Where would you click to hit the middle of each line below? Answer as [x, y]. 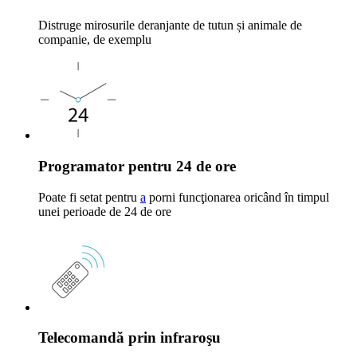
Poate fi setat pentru [89, 197]
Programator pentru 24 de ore [137, 166]
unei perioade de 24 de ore [105, 211]
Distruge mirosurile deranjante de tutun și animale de [170, 25]
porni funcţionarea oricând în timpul [237, 197]
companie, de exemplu [95, 40]
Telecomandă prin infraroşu [129, 338]
